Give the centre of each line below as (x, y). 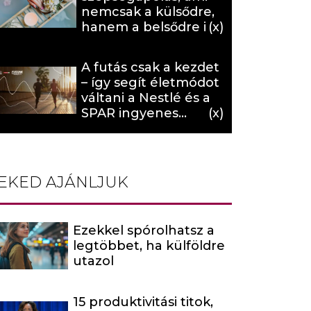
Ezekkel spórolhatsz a (144, 230)
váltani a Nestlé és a (146, 98)
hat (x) (102, 42)
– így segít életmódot (150, 83)
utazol (93, 261)
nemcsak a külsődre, (148, 12)
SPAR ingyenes (130, 113)
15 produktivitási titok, (143, 302)
